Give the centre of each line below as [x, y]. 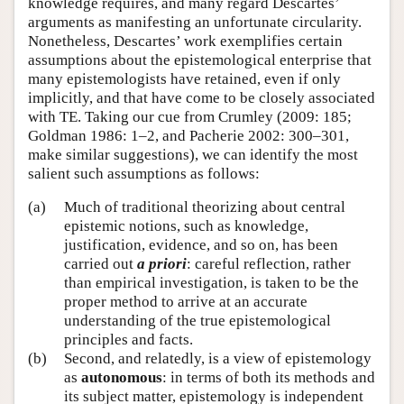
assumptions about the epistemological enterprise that [200, 60]
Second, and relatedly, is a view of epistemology [218, 359]
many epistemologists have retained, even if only [184, 78]
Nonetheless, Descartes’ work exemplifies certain [185, 41]
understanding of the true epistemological [197, 321]
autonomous [122, 378]
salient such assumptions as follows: [144, 173]
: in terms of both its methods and [269, 378]
